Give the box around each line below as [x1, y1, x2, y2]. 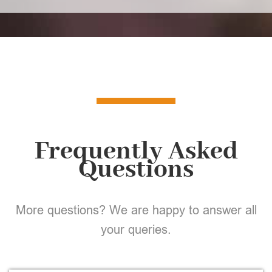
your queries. [101, 222, 171, 236]
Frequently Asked [34, 135, 238, 168]
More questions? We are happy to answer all [15, 203, 257, 217]
